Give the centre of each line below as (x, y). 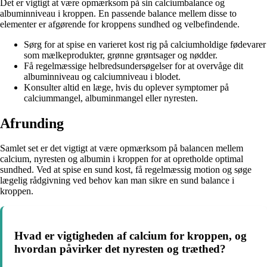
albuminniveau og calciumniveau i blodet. (102, 76)
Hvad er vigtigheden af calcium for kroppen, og (131, 236)
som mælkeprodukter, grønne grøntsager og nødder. (121, 55)
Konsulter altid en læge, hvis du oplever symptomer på (126, 87)
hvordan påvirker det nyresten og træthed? (120, 249)
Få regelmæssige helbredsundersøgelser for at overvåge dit (133, 66)
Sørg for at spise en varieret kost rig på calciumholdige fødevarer (145, 44)
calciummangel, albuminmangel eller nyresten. (111, 98)
